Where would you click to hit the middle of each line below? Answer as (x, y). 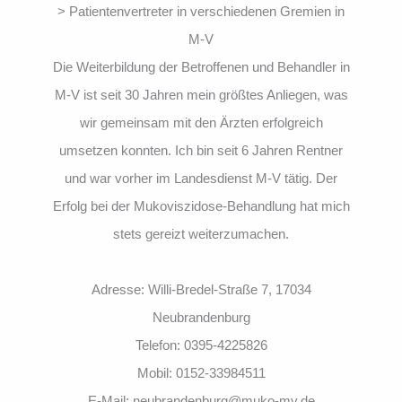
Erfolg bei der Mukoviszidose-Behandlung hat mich (201, 205)
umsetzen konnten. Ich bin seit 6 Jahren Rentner (201, 150)
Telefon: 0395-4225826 (201, 345)
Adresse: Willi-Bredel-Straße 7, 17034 (201, 289)
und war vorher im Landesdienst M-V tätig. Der (201, 178)
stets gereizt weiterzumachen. (201, 233)
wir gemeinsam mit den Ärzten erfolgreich (201, 122)
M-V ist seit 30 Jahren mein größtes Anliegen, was (201, 94)
